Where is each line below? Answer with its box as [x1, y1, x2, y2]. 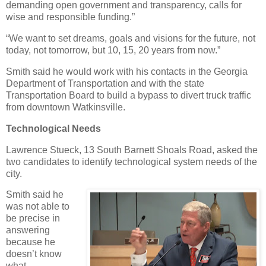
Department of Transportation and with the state [6, 78, 204, 88]
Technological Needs [6, 123, 101, 134]
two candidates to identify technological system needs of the [6, 156, 257, 167]
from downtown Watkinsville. [6, 102, 125, 112]
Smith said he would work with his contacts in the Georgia [6, 66, 248, 77]
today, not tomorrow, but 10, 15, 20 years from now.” [6, 45, 220, 56]
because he [6, 237, 55, 248]
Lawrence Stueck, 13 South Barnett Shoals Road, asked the [6, 144, 258, 155]
